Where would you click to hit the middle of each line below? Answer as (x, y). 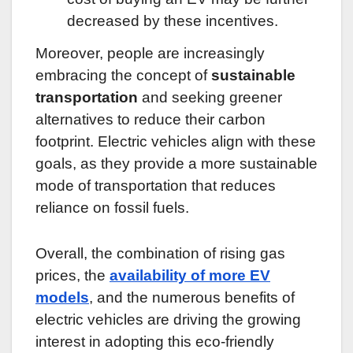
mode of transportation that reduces (156, 185)
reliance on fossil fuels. (112, 207)
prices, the (72, 275)
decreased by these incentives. (173, 20)
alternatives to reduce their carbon (150, 119)
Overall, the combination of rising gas (160, 253)
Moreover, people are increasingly (150, 53)
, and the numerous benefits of (192, 297)
